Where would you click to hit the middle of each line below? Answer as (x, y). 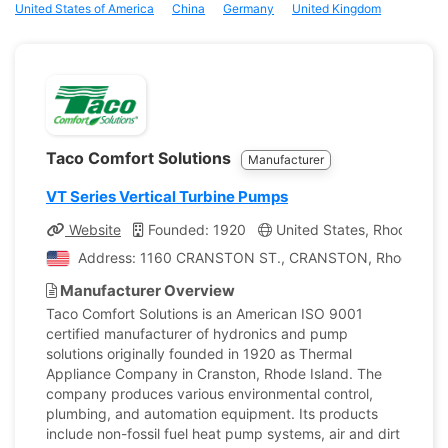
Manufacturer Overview (146, 290)
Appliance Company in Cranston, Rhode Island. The (214, 373)
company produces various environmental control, (209, 393)
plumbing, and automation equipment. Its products (212, 413)
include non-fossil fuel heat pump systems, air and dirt (223, 433)
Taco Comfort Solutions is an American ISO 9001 (204, 313)
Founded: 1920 (195, 229)
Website (93, 229)
